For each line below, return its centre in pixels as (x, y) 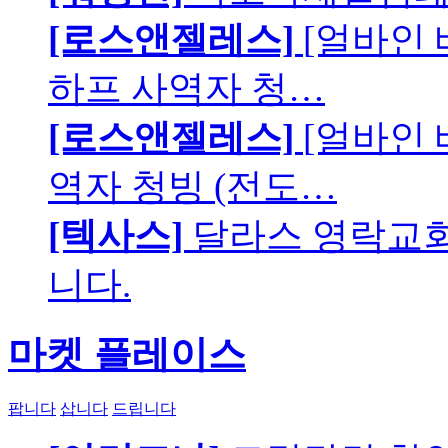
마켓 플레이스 (127, 354)
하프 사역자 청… (186, 89)
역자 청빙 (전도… (192, 187)
